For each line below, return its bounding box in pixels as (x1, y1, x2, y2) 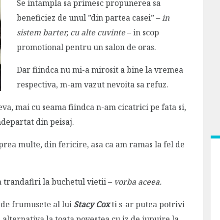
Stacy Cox (74, 198, 110, 210)
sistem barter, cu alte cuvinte (17, 27, 125, 38)
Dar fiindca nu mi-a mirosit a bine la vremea (17, 64, 183, 75)
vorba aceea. (114, 176, 162, 187)
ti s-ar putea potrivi (110, 198, 185, 210)
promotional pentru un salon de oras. (17, 41, 156, 53)
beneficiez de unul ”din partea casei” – (17, 12, 162, 23)
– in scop (125, 27, 159, 38)
